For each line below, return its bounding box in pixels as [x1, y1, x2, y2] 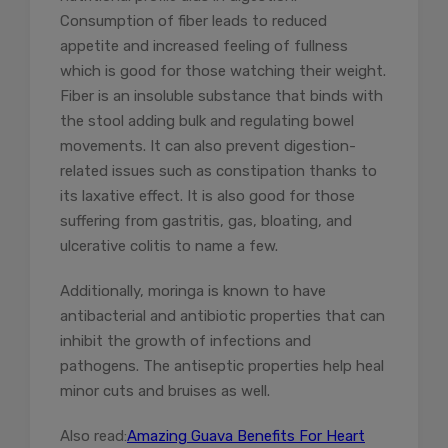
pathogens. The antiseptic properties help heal [60, 356, 384, 375]
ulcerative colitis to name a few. [60, 236, 278, 255]
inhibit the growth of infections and [60, 331, 311, 350]
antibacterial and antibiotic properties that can [60, 306, 385, 325]
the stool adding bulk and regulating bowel [60, 111, 354, 130]
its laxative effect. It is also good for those [60, 186, 355, 205]
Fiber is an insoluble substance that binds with [60, 86, 383, 105]
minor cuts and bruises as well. [60, 381, 270, 400]
